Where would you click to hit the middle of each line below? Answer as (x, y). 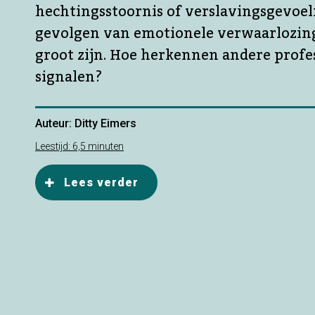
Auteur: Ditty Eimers (86, 123)
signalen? (74, 77)
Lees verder (101, 182)
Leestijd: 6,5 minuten (79, 146)
